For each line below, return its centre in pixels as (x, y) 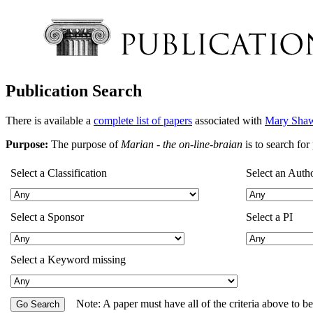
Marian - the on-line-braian (182, 144)
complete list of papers (143, 120)
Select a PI (269, 217)
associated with (228, 120)
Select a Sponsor (47, 217)
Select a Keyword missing (68, 259)
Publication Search (74, 90)
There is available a (50, 120)
